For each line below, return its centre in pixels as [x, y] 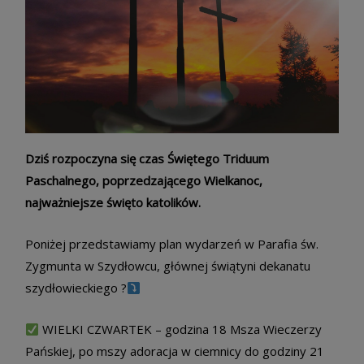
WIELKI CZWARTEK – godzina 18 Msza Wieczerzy [181, 329]
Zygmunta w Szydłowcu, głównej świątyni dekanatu [168, 266]
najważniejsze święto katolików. [113, 203]
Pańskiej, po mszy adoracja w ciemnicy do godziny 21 [175, 351]
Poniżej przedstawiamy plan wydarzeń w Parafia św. [172, 244]
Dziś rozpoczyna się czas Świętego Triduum [147, 159]
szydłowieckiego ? [76, 288]
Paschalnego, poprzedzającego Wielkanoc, [144, 181]
